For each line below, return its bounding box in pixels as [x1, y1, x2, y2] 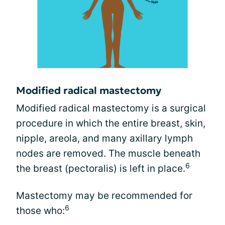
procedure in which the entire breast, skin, [16, 117, 205, 129]
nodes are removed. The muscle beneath [16, 147, 200, 159]
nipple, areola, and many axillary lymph [16, 132, 193, 144]
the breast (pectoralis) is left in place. [16, 162, 185, 174]
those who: [16, 204, 65, 216]
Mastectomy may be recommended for [16, 189, 192, 201]
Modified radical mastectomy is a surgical [16, 102, 206, 114]
